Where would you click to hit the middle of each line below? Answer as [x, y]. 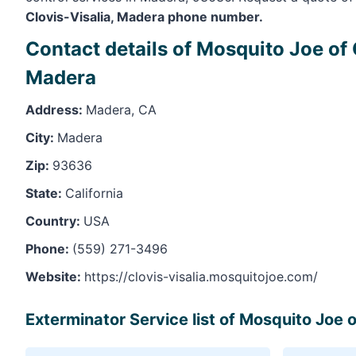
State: [45, 193]
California [94, 193]
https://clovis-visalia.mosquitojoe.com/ [201, 276]
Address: [56, 109]
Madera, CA [121, 109]
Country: [54, 221]
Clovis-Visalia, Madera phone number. [144, 16]
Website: [55, 276]
